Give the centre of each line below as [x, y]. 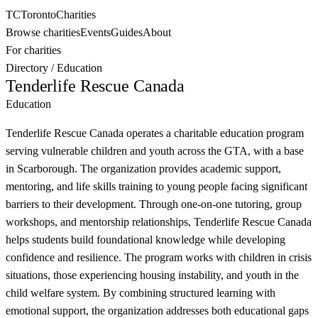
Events [95, 32]
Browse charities [43, 32]
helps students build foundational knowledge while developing [146, 240]
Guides [127, 32]
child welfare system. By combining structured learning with [141, 293]
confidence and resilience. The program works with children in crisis [159, 257]
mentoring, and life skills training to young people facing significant [157, 186]
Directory [27, 68]
